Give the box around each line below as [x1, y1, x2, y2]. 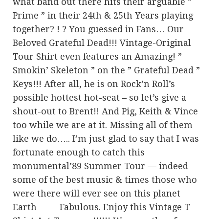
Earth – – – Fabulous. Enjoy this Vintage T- [13, 201, 194, 212]
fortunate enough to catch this [13, 147, 145, 157]
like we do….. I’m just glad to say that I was [13, 133, 199, 144]
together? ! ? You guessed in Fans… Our [13, 23, 184, 34]
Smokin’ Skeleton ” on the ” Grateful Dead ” [13, 65, 200, 75]
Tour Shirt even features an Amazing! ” [13, 51, 182, 62]
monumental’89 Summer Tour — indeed [13, 160, 189, 171]
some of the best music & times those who [13, 174, 197, 185]
